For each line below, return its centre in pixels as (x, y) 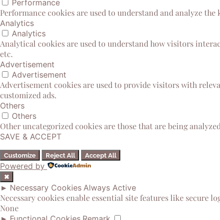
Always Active (110, 188)
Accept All (101, 155)
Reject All (60, 155)
